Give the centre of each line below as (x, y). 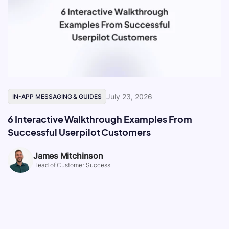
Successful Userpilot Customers (79, 132)
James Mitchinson (68, 156)
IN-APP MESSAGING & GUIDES (57, 97)
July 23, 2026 (129, 97)
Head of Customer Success (72, 165)
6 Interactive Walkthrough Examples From (100, 119)
